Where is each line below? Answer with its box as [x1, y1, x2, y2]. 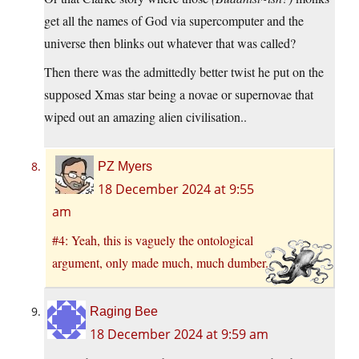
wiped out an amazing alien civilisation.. [44, 108, 247, 126]
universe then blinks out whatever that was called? [44, 34, 296, 52]
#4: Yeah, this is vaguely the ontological [52, 232, 253, 249]
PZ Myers [98, 159, 152, 174]
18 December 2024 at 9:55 [98, 180, 254, 199]
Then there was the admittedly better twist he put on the [44, 63, 324, 81]
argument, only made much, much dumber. [52, 254, 268, 272]
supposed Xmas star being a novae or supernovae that [44, 86, 313, 103]
